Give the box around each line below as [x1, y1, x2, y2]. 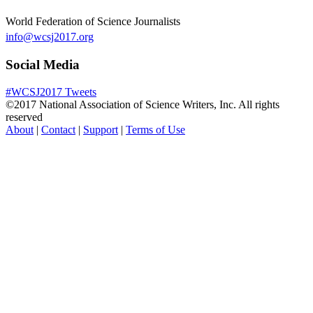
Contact [41, 123, 75, 136]
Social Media [6, 57, 80, 73]
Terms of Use [126, 123, 185, 136]
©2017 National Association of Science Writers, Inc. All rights [6, 98, 279, 110]
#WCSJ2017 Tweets [6, 85, 96, 98]
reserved [6, 110, 43, 123]
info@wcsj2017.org [6, 31, 94, 43]
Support [83, 123, 118, 136]
